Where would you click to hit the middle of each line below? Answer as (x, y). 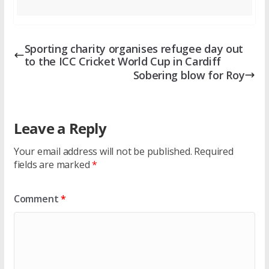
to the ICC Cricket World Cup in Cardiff (123, 61)
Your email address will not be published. (103, 151)
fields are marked (53, 164)
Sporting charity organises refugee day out (134, 48)
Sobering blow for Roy (189, 75)
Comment (37, 198)
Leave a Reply (60, 128)
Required (214, 151)
